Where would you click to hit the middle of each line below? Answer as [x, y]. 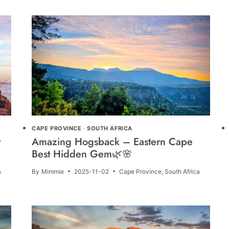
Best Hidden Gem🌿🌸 [82, 154]
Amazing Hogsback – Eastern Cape [112, 142]
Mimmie [52, 171]
